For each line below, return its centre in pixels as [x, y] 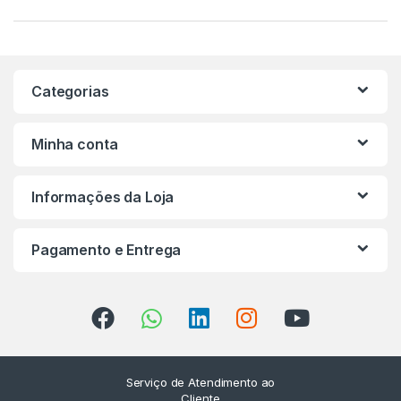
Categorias [70, 91]
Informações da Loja [103, 196]
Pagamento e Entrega [107, 249]
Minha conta [75, 144]
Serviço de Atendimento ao [200, 382]
